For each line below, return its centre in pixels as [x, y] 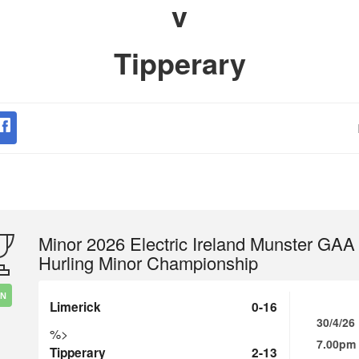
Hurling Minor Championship [148, 262]
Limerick [75, 307]
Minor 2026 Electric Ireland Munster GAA [197, 243]
